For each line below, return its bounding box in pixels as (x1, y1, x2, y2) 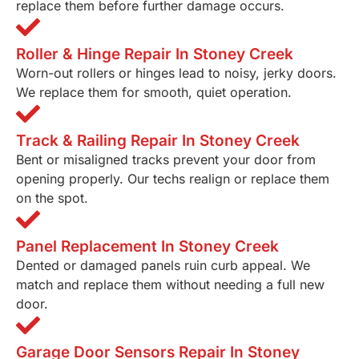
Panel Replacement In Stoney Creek (16, 237, 279, 256)
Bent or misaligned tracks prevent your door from (16, 151, 316, 168)
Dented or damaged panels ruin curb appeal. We (16, 257, 310, 274)
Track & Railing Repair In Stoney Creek (16, 131, 300, 151)
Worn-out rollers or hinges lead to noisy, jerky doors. (16, 65, 337, 82)
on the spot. (16, 190, 88, 207)
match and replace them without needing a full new (16, 276, 325, 293)
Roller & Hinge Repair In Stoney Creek (16, 45, 293, 64)
